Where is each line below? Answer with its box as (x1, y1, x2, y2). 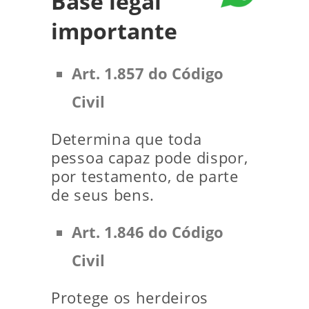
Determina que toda (51, 128, 202, 149)
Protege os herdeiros (51, 287, 208, 308)
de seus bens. (51, 184, 155, 205)
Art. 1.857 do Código (72, 63, 223, 83)
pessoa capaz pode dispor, (51, 147, 248, 168)
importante (51, 15, 177, 46)
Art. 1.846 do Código (72, 221, 223, 242)
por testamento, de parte (51, 166, 239, 186)
